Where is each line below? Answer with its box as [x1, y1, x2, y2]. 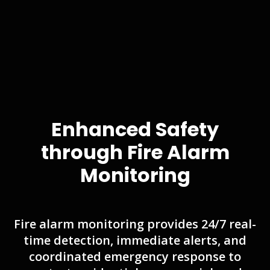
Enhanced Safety [51, 115, 219, 143]
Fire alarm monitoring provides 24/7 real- [14, 215, 256, 232]
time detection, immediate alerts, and [24, 231, 246, 248]
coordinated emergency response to [29, 248, 241, 265]
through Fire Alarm [40, 138, 230, 166]
